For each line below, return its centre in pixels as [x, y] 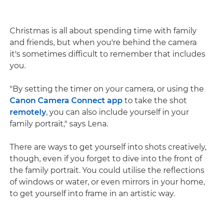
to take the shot [155, 100]
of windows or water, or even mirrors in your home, [107, 182]
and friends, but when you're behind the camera [103, 42]
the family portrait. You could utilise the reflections [107, 170]
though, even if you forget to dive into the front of [106, 158]
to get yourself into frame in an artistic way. [92, 193]
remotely [28, 112]
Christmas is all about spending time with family [103, 31]
